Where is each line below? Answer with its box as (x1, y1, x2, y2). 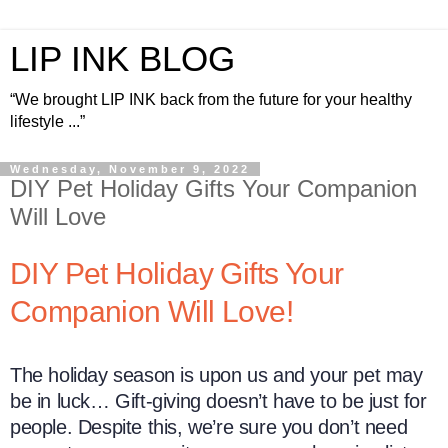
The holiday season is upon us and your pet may (10, 363, 423, 386)
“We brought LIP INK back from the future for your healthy (10, 91, 412, 108)
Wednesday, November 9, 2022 (10, 163, 250, 175)
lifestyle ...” (10, 113, 85, 130)
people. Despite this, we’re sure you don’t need (10, 415, 408, 438)
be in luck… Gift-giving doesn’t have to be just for (10, 389, 427, 412)
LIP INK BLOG (10, 40, 235, 78)
